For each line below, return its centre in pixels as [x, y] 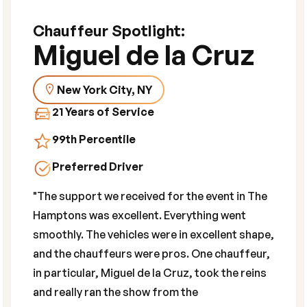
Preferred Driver [98, 166]
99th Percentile [94, 139]
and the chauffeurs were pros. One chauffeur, [151, 253]
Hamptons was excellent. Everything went [139, 215]
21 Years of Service [103, 111]
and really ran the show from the [115, 292]
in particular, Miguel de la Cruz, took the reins [150, 272]
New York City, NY [105, 89]
